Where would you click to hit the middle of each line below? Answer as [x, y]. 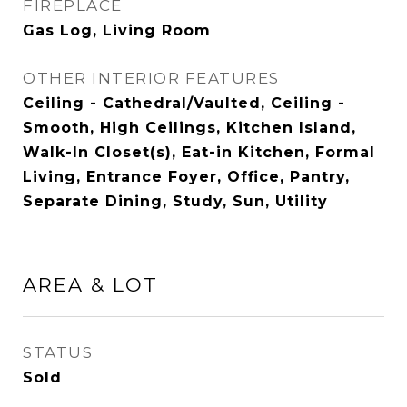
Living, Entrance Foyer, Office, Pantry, [186, 177]
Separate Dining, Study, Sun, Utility [175, 201]
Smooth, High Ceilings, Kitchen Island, [189, 128]
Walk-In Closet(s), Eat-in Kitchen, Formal [199, 152]
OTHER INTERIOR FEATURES [151, 78]
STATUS [58, 352]
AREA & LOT [90, 285]
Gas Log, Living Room [117, 30]
